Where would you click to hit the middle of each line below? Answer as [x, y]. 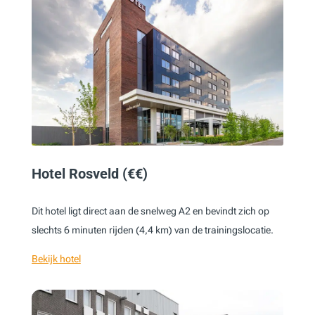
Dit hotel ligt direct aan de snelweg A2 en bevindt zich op [150, 211]
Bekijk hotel [56, 258]
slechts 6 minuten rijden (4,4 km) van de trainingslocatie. [152, 230]
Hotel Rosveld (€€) [89, 173]
